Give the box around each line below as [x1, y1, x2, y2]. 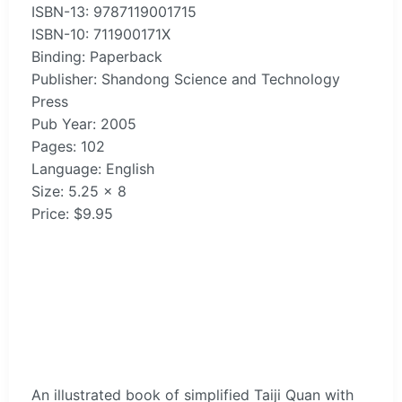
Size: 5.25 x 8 [31, 181, 127, 200]
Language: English [31, 159, 154, 178]
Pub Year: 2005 [31, 114, 136, 133]
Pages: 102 [31, 136, 105, 155]
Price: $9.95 [31, 204, 113, 223]
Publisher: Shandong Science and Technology [31, 69, 340, 88]
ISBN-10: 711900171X [31, 24, 170, 43]
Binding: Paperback [31, 47, 162, 66]
